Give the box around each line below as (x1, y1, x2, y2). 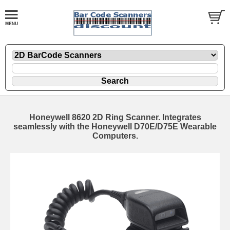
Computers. (92, 131, 138, 140)
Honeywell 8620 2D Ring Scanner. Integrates (29, 112, 201, 122)
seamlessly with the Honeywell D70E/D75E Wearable (13, 122, 217, 131)
